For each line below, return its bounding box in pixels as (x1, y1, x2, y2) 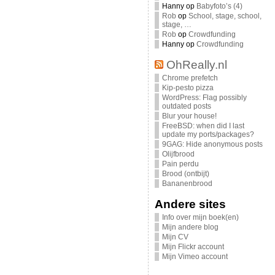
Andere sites (154, 198, 226, 211)
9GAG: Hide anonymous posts (161, 140, 263, 149)
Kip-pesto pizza (161, 83, 214, 92)
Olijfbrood (161, 150, 195, 158)
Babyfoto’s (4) (196, 2, 242, 10)
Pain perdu (161, 160, 199, 168)
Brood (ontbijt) (161, 169, 209, 178)
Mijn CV (161, 233, 188, 241)
